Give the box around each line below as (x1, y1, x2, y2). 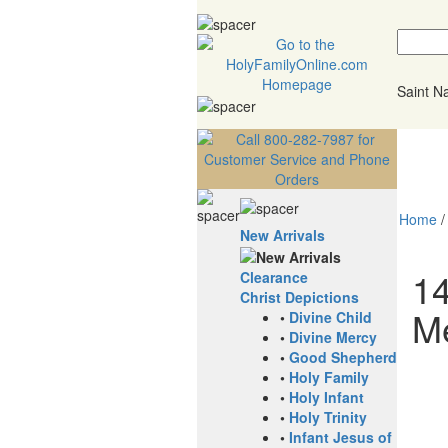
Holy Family (289, 367, 369, 388)
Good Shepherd (289, 347, 397, 368)
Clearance (240, 267, 308, 288)
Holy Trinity (289, 407, 367, 428)
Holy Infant (289, 387, 364, 408)
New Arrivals (240, 225, 325, 245)
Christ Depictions (240, 287, 359, 308)
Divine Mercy (289, 327, 377, 348)
